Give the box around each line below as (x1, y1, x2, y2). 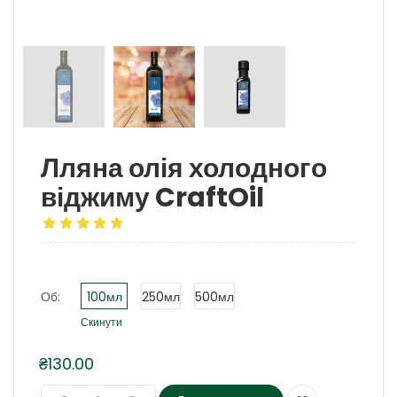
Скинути (81, 315, 122, 330)
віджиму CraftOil (41, 179, 264, 216)
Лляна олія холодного (41, 150, 327, 187)
